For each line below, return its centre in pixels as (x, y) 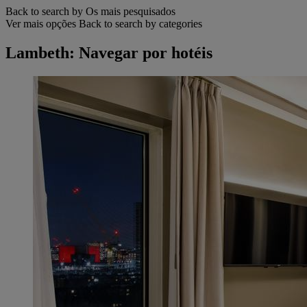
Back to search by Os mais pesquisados (90, 11)
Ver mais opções (41, 23)
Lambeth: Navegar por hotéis (109, 52)
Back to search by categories (140, 23)
